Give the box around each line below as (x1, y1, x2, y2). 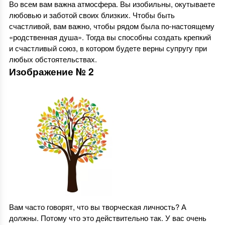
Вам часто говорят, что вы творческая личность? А (9, 201, 186, 212)
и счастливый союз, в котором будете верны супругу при (9, 43, 207, 54)
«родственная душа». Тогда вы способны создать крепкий (9, 32, 211, 43)
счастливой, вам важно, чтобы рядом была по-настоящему (9, 21, 214, 32)
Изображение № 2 (9, 65, 94, 79)
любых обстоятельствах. (9, 54, 101, 65)
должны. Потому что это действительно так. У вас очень (9, 212, 206, 223)
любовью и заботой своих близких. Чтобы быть (9, 10, 175, 21)
